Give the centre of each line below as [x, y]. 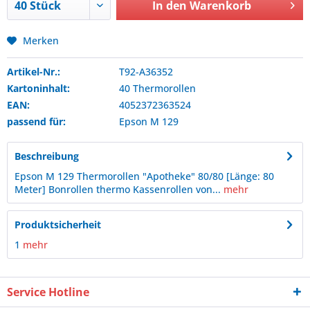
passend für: [36, 121]
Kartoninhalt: [38, 88]
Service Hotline [48, 292]
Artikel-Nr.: [34, 72]
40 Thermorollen [157, 88]
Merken [41, 40]
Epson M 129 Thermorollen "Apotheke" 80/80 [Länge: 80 [144, 176]
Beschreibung [47, 156]
